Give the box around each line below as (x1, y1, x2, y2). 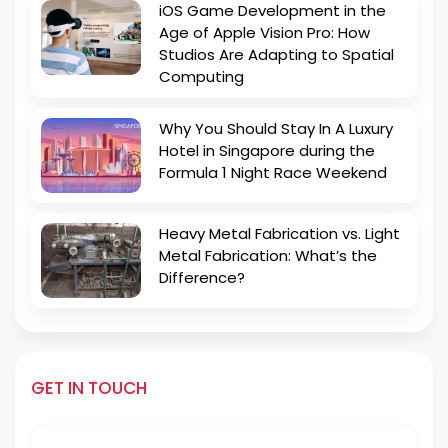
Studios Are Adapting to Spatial (159, 43, 394, 65)
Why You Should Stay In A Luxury (159, 117, 393, 139)
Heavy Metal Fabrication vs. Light (159, 222, 400, 244)
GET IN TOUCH (31, 375, 147, 400)
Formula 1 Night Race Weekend (159, 161, 387, 183)
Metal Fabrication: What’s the (159, 244, 377, 266)
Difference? (159, 266, 245, 288)
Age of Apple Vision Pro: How (159, 21, 370, 43)
